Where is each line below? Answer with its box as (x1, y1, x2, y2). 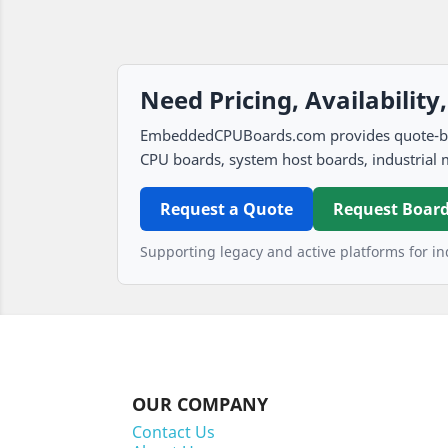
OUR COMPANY (132, 392, 268, 417)
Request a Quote (160, 198, 293, 221)
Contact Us (132, 421, 215, 444)
